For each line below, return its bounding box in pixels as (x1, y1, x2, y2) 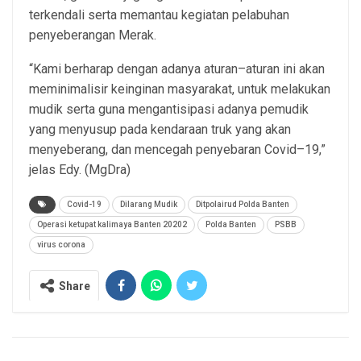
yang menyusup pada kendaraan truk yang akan (29, 121, 291, 137)
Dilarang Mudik (120, 199, 177, 209)
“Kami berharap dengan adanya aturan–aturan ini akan (29, 60, 325, 77)
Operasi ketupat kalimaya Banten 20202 (37, 219, 187, 229)
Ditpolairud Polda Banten (196, 199, 289, 209)
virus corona (37, 239, 85, 249)
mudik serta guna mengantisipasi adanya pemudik (29, 101, 309, 117)
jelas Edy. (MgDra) (29, 161, 131, 177)
